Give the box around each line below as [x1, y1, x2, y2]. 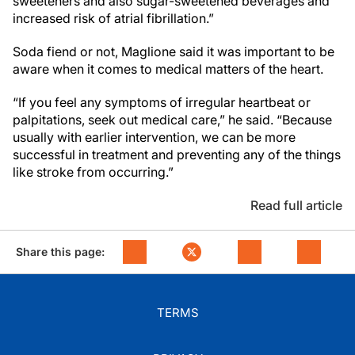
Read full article [250, 197, 342, 213]
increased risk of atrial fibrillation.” [13, 10, 214, 26]
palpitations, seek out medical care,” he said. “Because [13, 112, 332, 128]
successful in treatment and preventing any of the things [13, 147, 341, 162]
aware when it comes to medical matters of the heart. [13, 61, 323, 77]
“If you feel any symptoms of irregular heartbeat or [13, 94, 311, 110]
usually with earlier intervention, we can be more [13, 129, 296, 145]
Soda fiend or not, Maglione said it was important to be [13, 44, 334, 59]
